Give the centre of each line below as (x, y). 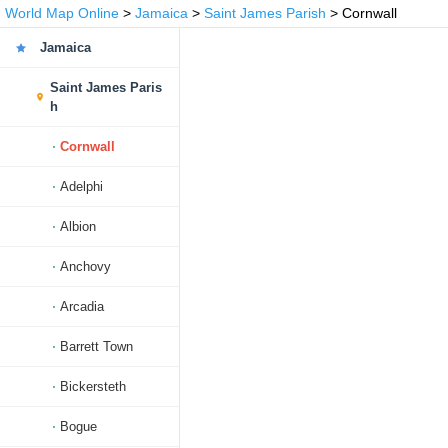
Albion (78, 226)
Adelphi (81, 186)
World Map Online (62, 13)
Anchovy (85, 266)
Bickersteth (93, 386)
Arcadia (82, 306)
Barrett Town (96, 346)
